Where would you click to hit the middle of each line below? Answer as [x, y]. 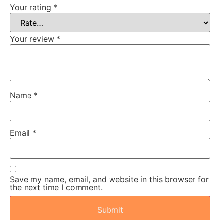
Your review [33, 39]
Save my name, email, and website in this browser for [109, 179]
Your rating [32, 8]
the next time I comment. [56, 187]
